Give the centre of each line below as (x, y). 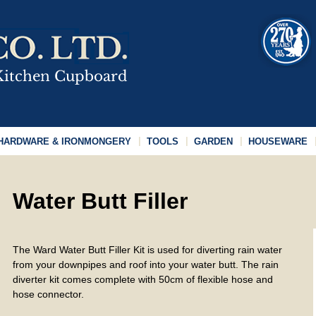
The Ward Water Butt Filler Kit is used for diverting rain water (147, 250)
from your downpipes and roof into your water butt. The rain (145, 265)
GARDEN (213, 141)
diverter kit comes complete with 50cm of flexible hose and (142, 279)
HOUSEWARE (278, 141)
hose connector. (48, 294)
